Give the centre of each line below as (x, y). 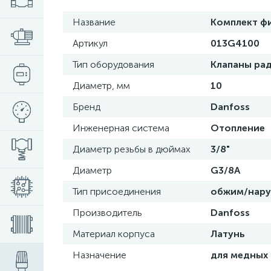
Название (94, 22)
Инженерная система (121, 128)
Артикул (90, 43)
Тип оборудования (113, 64)
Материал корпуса (114, 234)
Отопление (238, 128)
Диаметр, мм (101, 86)
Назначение (100, 255)
